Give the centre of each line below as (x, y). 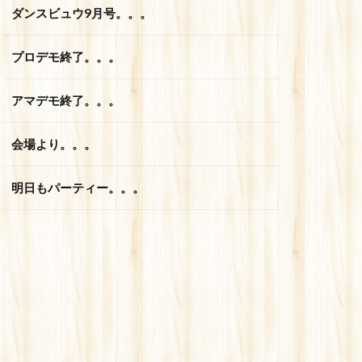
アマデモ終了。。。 (66, 100)
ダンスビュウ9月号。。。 (82, 13)
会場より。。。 (54, 143)
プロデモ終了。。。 (66, 56)
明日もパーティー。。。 (78, 187)
